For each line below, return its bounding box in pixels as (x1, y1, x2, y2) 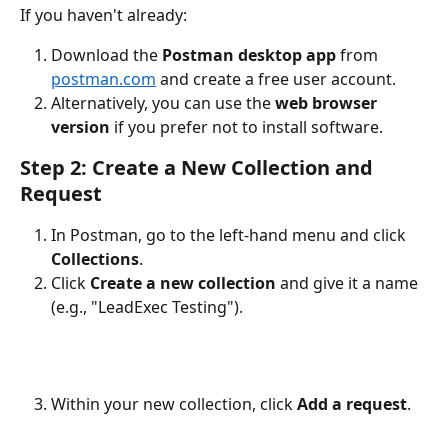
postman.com (51, 68, 156, 91)
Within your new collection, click (51, 392, 297, 415)
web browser (275, 92, 381, 115)
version (51, 116, 110, 139)
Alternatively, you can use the (51, 92, 275, 115)
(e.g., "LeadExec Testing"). (51, 296, 243, 319)
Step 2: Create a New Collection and (20, 154, 378, 182)
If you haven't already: (20, 3, 187, 26)
